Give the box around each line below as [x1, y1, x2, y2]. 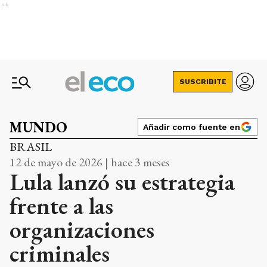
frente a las [10, 190, 113, 221]
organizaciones [10, 214, 154, 245]
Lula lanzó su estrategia [10, 166, 235, 197]
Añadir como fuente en [143, 122, 240, 132]
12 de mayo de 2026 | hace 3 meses [10, 154, 170, 170]
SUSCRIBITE [179, 77, 226, 86]
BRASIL [10, 139, 52, 154]
